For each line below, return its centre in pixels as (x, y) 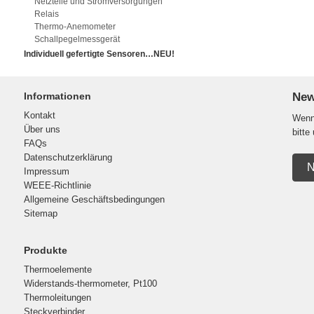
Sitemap (40, 213)
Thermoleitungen (57, 298)
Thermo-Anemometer (75, 27)
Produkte (45, 250)
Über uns (42, 129)
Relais (46, 14)
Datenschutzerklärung (68, 157)
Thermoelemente (57, 269)
